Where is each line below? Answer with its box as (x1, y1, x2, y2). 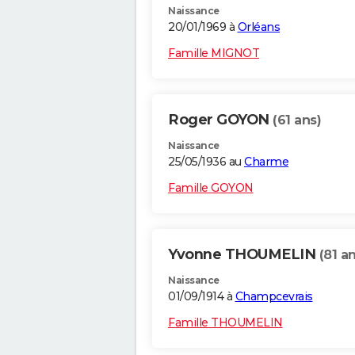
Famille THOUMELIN (168, 315, 283, 330)
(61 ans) (273, 113, 321, 128)
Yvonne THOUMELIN (168, 246, 319, 264)
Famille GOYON (168, 181, 254, 196)
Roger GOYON (168, 111, 273, 129)
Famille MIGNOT (168, 46, 259, 61)
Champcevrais (235, 289, 313, 304)
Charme (244, 155, 288, 170)
